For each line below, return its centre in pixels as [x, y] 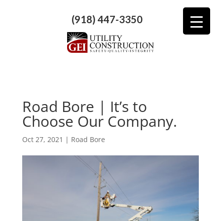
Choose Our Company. [99, 121]
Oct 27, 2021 [42, 139]
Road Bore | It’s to [84, 106]
